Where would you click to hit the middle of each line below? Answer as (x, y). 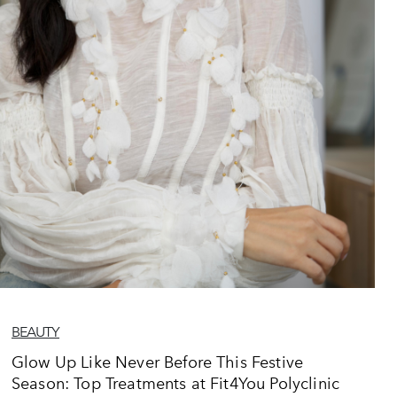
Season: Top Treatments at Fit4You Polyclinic (176, 384)
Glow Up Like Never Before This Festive (158, 362)
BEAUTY (35, 332)
